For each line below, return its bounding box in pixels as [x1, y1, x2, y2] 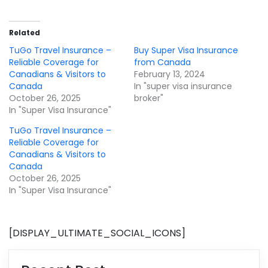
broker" [134, 92, 163, 105]
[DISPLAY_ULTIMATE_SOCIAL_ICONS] [9, 226, 185, 240]
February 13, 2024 [134, 68, 205, 81]
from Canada [134, 56, 191, 69]
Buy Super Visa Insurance [134, 44, 238, 57]
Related [9, 28, 40, 38]
